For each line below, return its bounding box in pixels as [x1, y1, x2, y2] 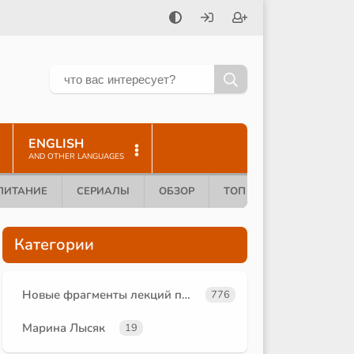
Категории [14, 233, 94, 255]
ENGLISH [28, 134, 84, 153]
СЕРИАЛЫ [77, 183, 130, 198]
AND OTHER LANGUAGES [28, 150, 124, 162]
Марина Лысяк [22, 319, 105, 336]
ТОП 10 [224, 183, 262, 198]
